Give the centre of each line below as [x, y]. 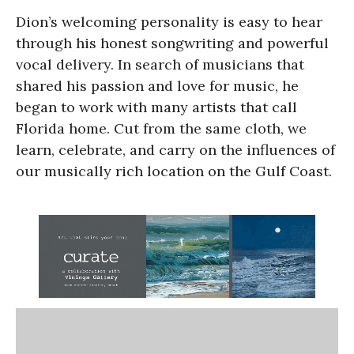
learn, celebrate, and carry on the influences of [175, 149]
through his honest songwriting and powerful [172, 43]
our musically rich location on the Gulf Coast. [174, 171]
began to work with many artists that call [156, 107]
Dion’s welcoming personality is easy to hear [169, 21]
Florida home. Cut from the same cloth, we [161, 128]
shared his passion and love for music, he [157, 85]
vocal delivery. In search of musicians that [160, 64]
